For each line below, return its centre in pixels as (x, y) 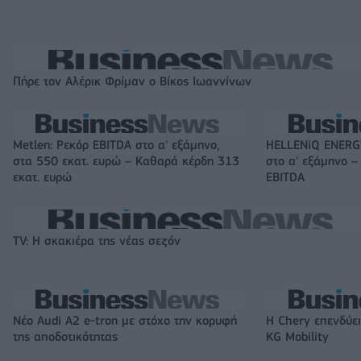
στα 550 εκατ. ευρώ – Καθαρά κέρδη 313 (126, 162)
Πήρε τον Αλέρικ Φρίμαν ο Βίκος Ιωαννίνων (132, 82)
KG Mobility (297, 337)
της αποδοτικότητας (65, 337)
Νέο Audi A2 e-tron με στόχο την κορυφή (125, 321)
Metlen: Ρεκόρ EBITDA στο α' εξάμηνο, (116, 145)
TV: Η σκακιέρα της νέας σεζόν (97, 241)
